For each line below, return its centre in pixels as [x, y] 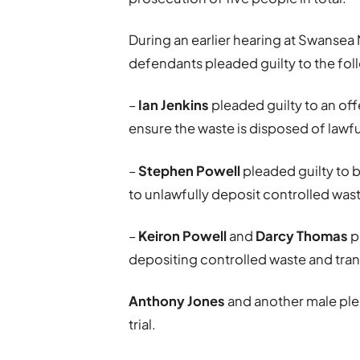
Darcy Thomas [302, 235]
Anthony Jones [177, 301]
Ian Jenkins [173, 105]
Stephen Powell [191, 170]
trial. [143, 324]
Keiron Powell [183, 235]
